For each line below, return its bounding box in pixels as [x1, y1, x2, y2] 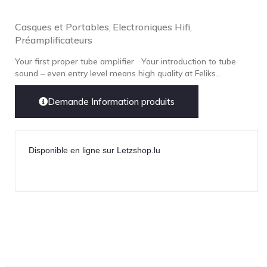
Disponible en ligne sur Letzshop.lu [29, 145, 160, 155]
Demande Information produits [48, 96, 175, 107]
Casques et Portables [15, 21, 109, 33]
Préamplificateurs [15, 34, 92, 46]
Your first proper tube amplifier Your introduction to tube [15, 56, 236, 67]
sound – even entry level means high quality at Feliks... [15, 68, 221, 79]
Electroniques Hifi [113, 21, 190, 33]
